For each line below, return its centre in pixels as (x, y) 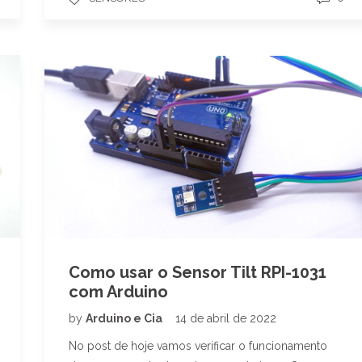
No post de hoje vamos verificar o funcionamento (198, 345)
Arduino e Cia (125, 318)
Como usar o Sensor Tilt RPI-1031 (198, 272)
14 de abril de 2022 (226, 318)
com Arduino (118, 291)
